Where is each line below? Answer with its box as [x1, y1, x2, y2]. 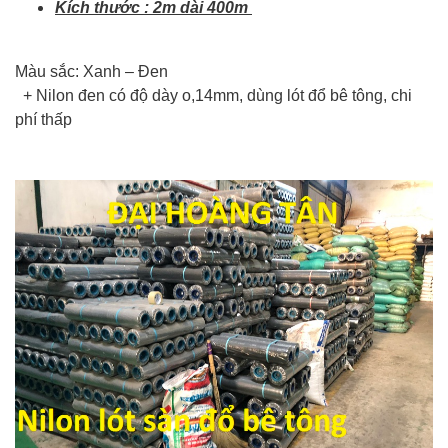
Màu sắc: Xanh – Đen [15, 62, 168, 80]
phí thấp [15, 110, 72, 128]
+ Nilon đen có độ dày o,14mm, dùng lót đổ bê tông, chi [15, 86, 412, 104]
